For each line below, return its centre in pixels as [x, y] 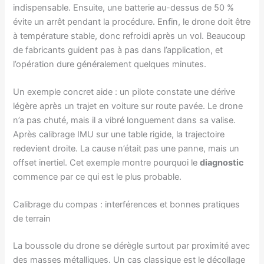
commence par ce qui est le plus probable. [98, 177]
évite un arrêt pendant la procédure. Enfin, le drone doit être [132, 22]
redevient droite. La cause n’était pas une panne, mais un [126, 149]
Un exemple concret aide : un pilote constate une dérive [124, 92]
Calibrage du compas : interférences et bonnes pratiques [127, 205]
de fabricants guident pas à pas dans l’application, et [118, 50]
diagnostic [222, 163]
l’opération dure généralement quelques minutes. [110, 64]
